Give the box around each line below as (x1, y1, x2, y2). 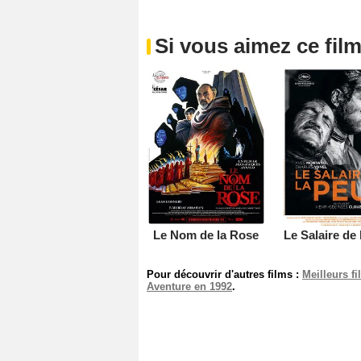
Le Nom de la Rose (153, 227, 259, 242)
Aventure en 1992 (147, 280, 232, 293)
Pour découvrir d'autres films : (147, 268, 302, 280)
